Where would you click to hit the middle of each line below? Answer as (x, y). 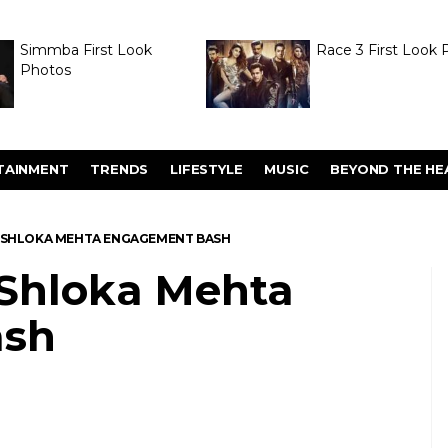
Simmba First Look (85, 50)
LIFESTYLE (206, 169)
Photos (45, 70)
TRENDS (119, 169)
